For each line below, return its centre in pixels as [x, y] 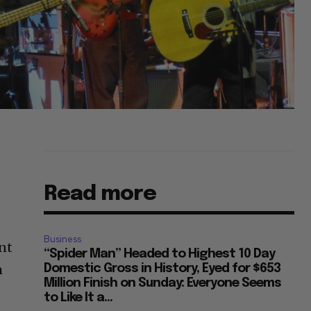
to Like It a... [78, 297]
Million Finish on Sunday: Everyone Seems [163, 283]
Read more [100, 194]
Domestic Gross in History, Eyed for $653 [162, 268]
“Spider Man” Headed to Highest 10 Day [160, 254]
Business [63, 239]
